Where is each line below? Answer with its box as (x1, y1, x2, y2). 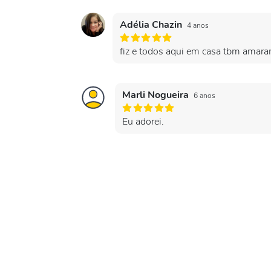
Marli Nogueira (122, 88, 191, 102)
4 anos (187, 21, 209, 30)
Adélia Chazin (120, 18, 184, 31)
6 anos (194, 91, 215, 100)
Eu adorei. (122, 115, 164, 128)
